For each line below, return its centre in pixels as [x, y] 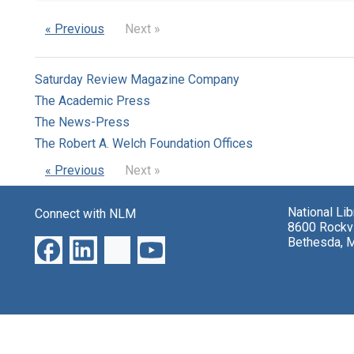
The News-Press [82, 122]
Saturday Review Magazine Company [137, 80]
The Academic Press [92, 101]
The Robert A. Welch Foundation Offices [144, 144]
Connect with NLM [85, 214]
